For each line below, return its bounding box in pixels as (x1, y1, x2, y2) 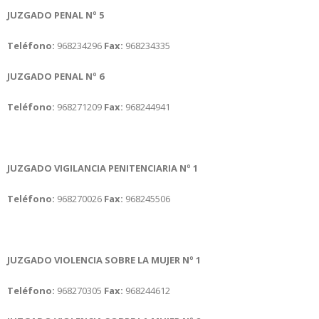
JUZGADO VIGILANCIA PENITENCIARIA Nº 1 (7, 161, 198, 174)
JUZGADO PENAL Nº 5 (7, 8, 104, 21)
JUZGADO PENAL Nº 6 (7, 69, 104, 83)
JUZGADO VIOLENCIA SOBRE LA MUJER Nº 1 (7, 253, 201, 266)
